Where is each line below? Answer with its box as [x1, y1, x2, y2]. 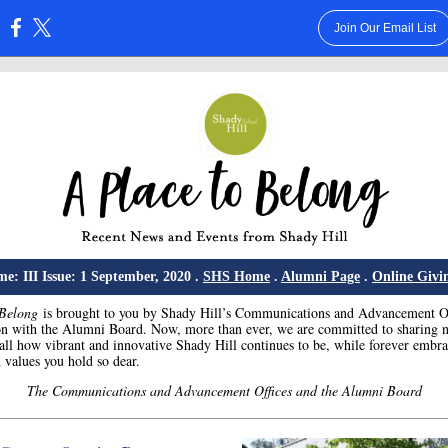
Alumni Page [281, 269, 360, 284]
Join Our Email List [333, 21, 436, 35]
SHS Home [203, 269, 270, 284]
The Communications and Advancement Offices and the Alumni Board [26, 381, 422, 400]
